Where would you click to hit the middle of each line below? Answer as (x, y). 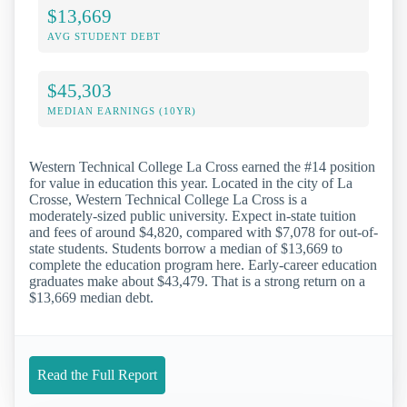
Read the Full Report (97, 374)
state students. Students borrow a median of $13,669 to (186, 249)
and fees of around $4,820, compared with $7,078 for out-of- (203, 233)
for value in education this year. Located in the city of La (191, 184)
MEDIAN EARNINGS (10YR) (122, 111)
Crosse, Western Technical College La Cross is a (168, 200)
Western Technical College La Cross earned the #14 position (202, 167)
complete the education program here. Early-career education (203, 265)
